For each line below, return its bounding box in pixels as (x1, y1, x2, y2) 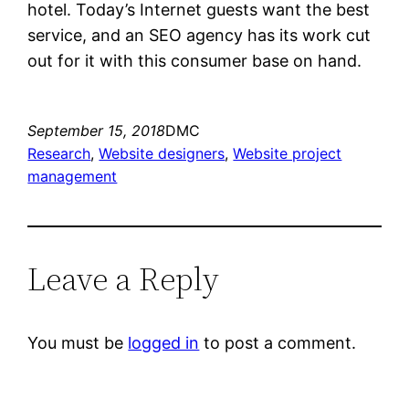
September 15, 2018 (27, 121, 166, 140)
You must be (27, 332, 129, 352)
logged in (128, 332, 200, 352)
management (27, 166, 118, 185)
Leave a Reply (27, 256, 220, 301)
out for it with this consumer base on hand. (27, 50, 362, 70)
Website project (233, 143, 342, 163)
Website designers (99, 143, 225, 163)
